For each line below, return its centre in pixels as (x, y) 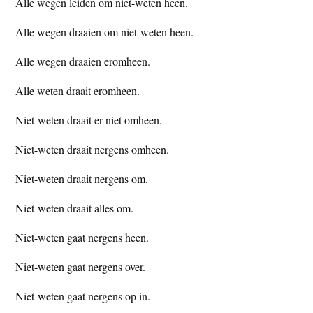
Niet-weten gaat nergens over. (81, 266)
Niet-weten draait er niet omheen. (89, 119)
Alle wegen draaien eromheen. (83, 61)
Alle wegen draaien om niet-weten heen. (105, 31)
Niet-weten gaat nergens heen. (82, 237)
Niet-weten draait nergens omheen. (93, 149)
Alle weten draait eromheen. (78, 90)
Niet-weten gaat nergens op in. (83, 296)
